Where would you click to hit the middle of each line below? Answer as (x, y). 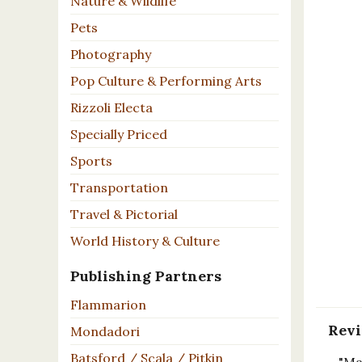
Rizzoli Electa (112, 108)
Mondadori (105, 332)
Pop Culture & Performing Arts (166, 81)
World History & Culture (145, 241)
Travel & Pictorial (124, 215)
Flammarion (108, 305)
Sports (91, 161)
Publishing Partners (146, 276)
